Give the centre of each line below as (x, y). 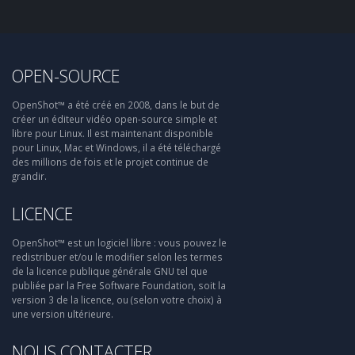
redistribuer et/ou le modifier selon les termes (117, 257)
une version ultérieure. (63, 314)
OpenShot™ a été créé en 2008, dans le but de (116, 105)
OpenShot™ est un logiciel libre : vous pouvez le (119, 242)
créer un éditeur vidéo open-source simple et (115, 119)
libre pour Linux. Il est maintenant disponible (113, 133)
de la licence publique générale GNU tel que (110, 271)
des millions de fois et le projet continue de (110, 162)
